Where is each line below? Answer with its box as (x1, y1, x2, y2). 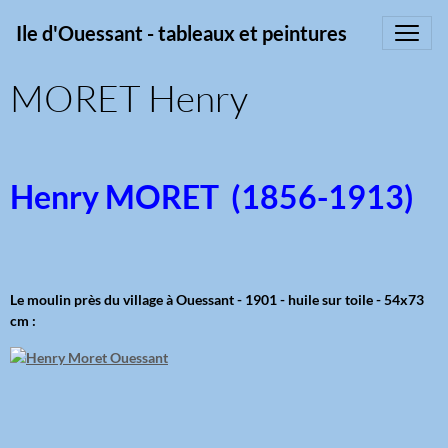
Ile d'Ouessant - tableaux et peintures (16, 21, 347, 45)
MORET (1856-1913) (105, 177, 414, 216)
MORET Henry (10, 75, 248, 120)
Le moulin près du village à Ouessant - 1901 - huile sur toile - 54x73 (10, 291, 424, 308)
